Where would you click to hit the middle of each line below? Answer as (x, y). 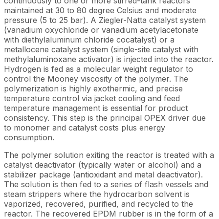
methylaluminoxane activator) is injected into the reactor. (109, 59)
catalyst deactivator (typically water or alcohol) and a (103, 164)
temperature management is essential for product (96, 108)
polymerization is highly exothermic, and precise (93, 88)
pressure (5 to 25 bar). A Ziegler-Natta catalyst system (105, 20)
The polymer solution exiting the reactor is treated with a (109, 155)
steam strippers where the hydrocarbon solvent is (97, 194)
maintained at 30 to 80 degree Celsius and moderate (100, 10)
